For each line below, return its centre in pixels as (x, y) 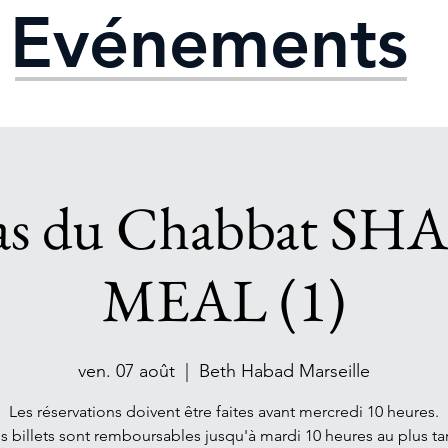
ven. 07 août (126, 371)
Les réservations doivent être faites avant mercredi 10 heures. (224, 411)
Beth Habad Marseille (284, 371)
